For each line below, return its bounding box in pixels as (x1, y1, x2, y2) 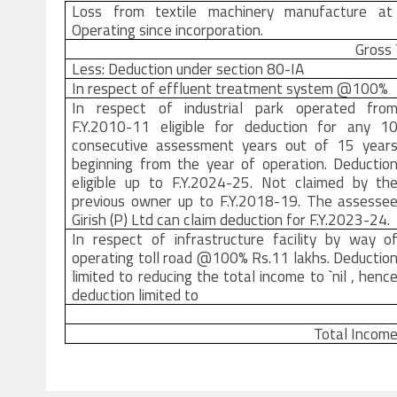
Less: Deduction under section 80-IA (72, 57, 305, 81)
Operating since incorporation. (72, 18, 264, 42)
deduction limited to (72, 283, 199, 307)
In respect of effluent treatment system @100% (72, 76, 389, 100)
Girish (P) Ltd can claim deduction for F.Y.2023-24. (72, 207, 391, 231)
